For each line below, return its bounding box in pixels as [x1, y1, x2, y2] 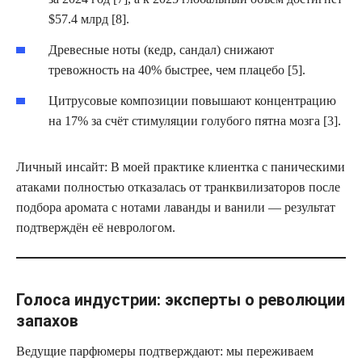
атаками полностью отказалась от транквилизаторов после [16, 179, 340, 194]
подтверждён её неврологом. [16, 220, 175, 234]
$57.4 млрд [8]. [48, 12, 129, 26]
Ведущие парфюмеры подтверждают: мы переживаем [16, 343, 314, 358]
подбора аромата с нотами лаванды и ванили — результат [16, 200, 335, 214]
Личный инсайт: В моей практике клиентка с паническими [16, 159, 345, 174]
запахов [16, 310, 78, 330]
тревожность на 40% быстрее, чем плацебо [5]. [48, 62, 305, 77]
